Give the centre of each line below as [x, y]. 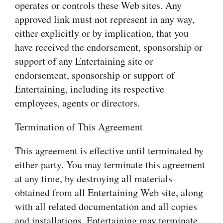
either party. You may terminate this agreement [110, 165]
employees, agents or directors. [77, 103]
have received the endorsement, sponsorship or [109, 47]
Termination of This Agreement [79, 127]
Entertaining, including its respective [90, 89]
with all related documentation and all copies [106, 206]
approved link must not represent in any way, [105, 19]
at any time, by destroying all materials [94, 178]
